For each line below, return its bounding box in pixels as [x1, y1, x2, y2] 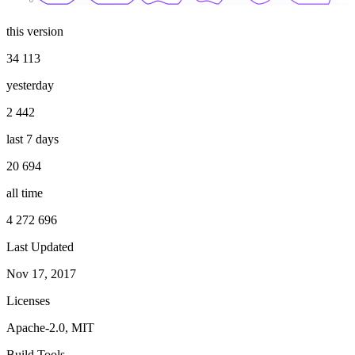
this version [6, 24, 63, 38]
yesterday [6, 78, 54, 92]
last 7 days [6, 132, 59, 146]
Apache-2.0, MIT [6, 320, 94, 334]
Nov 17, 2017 [6, 266, 76, 281]
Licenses [6, 293, 50, 307]
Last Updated [6, 239, 74, 254]
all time [6, 185, 43, 200]
